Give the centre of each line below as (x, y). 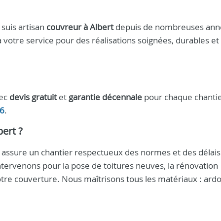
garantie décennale (105, 97)
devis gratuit (33, 97)
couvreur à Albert (80, 27)
